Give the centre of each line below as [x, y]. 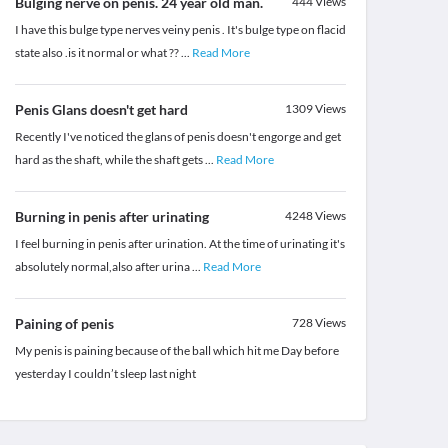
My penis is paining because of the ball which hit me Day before [176, 351]
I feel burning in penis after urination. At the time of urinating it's [179, 244]
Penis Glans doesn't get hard [101, 110]
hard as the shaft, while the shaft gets [109, 160]
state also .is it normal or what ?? [97, 53]
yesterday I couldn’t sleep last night [105, 374]
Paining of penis [64, 324]
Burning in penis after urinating [111, 217]
